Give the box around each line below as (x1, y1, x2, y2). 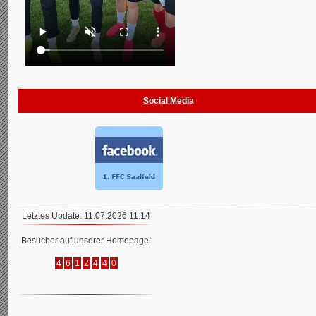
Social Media (143, 95, 194, 106)
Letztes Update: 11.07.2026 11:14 (22, 210, 151, 221)
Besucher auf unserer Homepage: (21, 235, 152, 245)
